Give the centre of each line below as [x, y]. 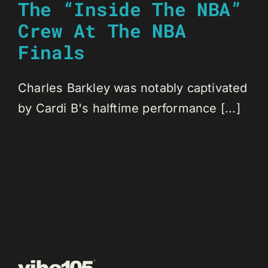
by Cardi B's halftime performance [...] [129, 108]
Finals [52, 52]
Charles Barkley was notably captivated [133, 88]
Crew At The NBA [102, 30]
